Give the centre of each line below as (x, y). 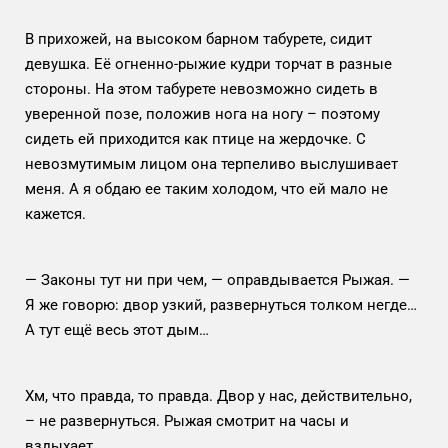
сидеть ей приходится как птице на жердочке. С (195, 138)
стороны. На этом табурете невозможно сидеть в (201, 88)
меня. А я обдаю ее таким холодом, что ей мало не (206, 188)
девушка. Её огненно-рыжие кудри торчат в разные (208, 63)
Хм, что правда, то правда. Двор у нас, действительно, (218, 395)
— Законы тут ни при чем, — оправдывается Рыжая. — (217, 279)
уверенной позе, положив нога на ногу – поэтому (202, 113)
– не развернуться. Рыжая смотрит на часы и (187, 420)
